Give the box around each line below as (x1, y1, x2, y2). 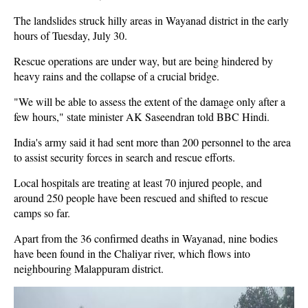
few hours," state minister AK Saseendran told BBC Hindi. (14, 109, 269, 124)
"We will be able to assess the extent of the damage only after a (14, 94, 285, 109)
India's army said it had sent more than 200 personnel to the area (14, 135, 291, 149)
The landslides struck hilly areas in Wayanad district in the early (14, 13, 289, 27)
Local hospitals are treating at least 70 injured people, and (14, 175, 262, 190)
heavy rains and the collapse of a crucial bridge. (14, 69, 219, 83)
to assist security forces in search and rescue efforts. (14, 150, 235, 164)
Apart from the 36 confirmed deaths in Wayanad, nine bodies (14, 231, 278, 245)
